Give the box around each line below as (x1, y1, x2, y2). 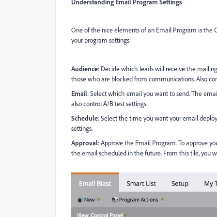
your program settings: (71, 36, 131, 45)
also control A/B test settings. (71, 99, 147, 108)
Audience (71, 64, 98, 73)
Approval (71, 139, 98, 147)
